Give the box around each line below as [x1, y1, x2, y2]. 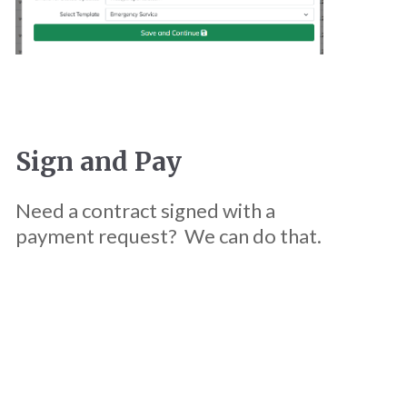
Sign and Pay [15, 145, 182, 178]
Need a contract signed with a [15, 197, 275, 223]
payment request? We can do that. [15, 223, 322, 248]
